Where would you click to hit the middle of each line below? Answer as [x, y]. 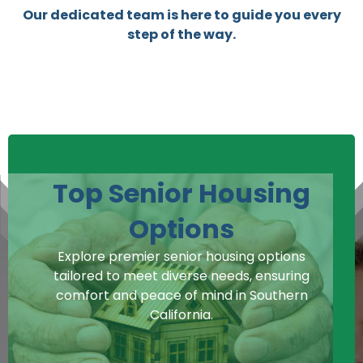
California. [181, 314]
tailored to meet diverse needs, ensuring [181, 275]
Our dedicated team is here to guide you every [181, 15]
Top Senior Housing [181, 193]
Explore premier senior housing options [181, 256]
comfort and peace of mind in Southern [181, 295]
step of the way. [181, 34]
